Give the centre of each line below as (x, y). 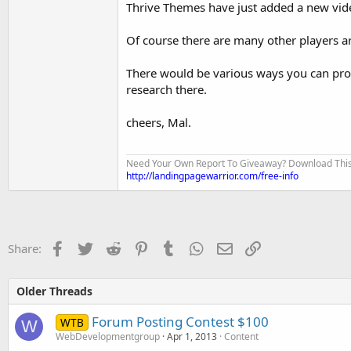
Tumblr (195, 247)
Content (241, 337)
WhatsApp (232, 247)
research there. (166, 89)
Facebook (90, 247)
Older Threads (54, 291)
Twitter (112, 247)
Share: (25, 248)
